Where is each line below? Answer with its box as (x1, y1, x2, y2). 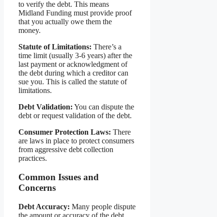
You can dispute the (73, 103, 134, 111)
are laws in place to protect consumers (18, 137, 134, 145)
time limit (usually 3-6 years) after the (18, 51, 132, 60)
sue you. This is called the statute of (18, 77, 127, 86)
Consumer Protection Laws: (18, 128, 111, 137)
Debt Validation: (18, 103, 73, 111)
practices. (18, 154, 47, 163)
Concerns (18, 182, 56, 193)
